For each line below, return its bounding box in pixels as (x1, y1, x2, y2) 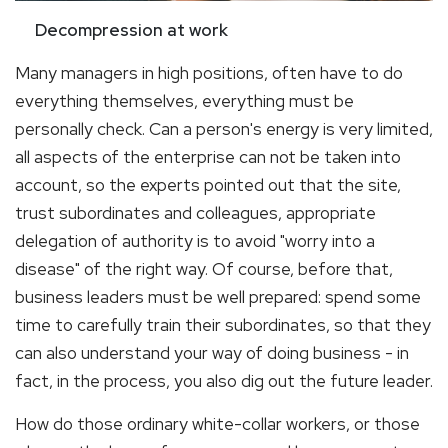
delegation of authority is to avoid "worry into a (15, 230, 375, 253)
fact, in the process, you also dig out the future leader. (15, 370, 433, 393)
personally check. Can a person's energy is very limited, (15, 118, 433, 141)
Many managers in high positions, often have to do (15, 62, 403, 85)
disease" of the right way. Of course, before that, (15, 258, 393, 281)
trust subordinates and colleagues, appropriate (15, 202, 376, 225)
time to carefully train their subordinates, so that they (15, 314, 431, 337)
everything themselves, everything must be (15, 90, 354, 113)
